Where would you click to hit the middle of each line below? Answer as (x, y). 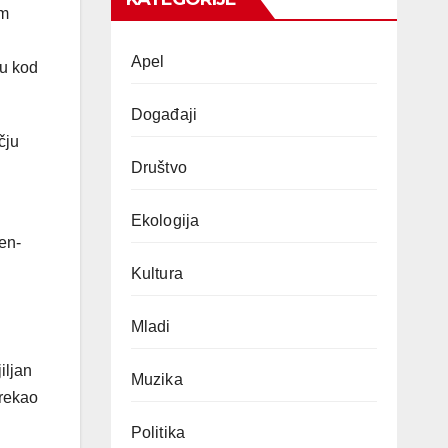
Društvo (158, 167)
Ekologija (165, 220)
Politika (158, 432)
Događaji (164, 114)
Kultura (156, 273)
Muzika (156, 379)
